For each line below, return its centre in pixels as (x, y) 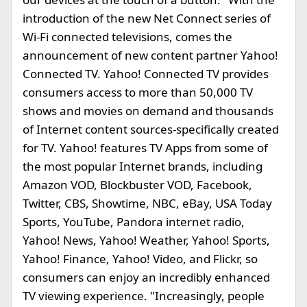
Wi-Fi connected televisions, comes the (127, 37)
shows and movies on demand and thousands (148, 111)
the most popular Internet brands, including (143, 166)
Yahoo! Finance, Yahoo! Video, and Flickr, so (140, 259)
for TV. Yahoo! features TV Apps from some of (145, 148)
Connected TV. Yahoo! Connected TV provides (146, 74)
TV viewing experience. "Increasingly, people (144, 296)
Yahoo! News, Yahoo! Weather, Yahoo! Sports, (146, 240)
